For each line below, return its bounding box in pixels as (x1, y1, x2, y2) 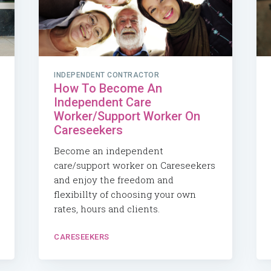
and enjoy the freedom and (54, 173, 174, 186)
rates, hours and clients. (54, 202, 160, 215)
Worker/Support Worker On (54, 108, 200, 123)
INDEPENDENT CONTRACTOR (54, 70, 159, 79)
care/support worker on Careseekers (54, 158, 215, 171)
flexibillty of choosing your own (54, 188, 196, 200)
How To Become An (54, 80, 162, 96)
